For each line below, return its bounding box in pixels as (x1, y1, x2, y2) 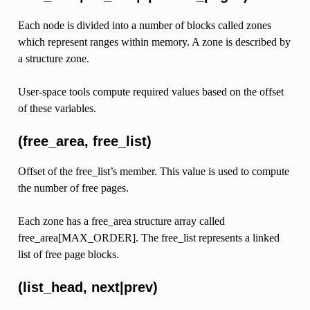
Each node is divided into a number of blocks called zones (17, 19, 271, 31)
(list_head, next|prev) (17, 279, 158, 295)
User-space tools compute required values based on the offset (17, 85, 284, 98)
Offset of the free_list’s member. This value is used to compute (17, 165, 289, 177)
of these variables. (17, 102, 96, 114)
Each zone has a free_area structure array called (17, 215, 225, 227)
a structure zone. (17, 52, 89, 64)
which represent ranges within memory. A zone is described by (17, 35, 291, 48)
